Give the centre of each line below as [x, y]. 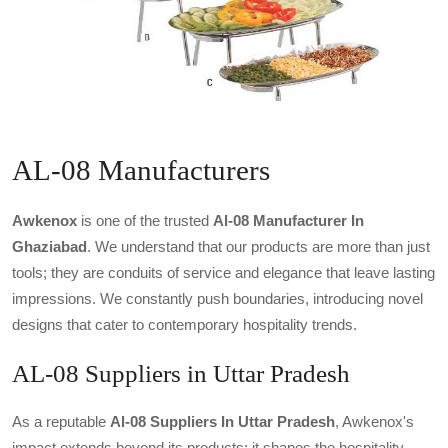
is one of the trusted [145, 221]
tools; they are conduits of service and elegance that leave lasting [223, 273]
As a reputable [61, 422]
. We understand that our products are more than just [258, 247]
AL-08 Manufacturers [141, 170]
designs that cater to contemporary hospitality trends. [184, 325]
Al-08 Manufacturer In [288, 221]
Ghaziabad [49, 247]
